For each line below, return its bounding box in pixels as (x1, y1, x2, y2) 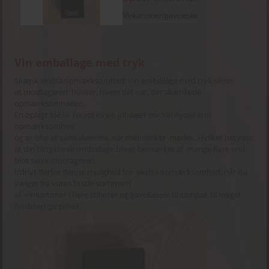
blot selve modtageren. (14, 154, 97, 166)
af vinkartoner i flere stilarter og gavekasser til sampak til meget (14, 189, 243, 200)
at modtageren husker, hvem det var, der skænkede (14, 86, 201, 97)
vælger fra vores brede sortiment (14, 177, 131, 189)
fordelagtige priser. (14, 200, 81, 211)
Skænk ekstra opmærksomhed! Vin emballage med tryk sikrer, (14, 74, 235, 86)
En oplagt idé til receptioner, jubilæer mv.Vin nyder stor (14, 109, 212, 120)
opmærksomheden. (14, 97, 85, 109)
